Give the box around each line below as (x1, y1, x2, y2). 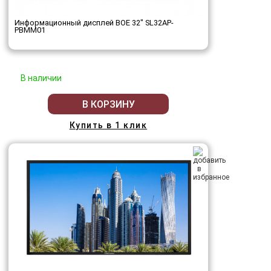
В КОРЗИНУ (82, 98, 135, 110)
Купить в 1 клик (69, 120, 148, 131)
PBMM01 (15, 25, 45, 35)
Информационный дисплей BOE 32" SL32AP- (15, 18, 174, 28)
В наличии (21, 73, 62, 83)
